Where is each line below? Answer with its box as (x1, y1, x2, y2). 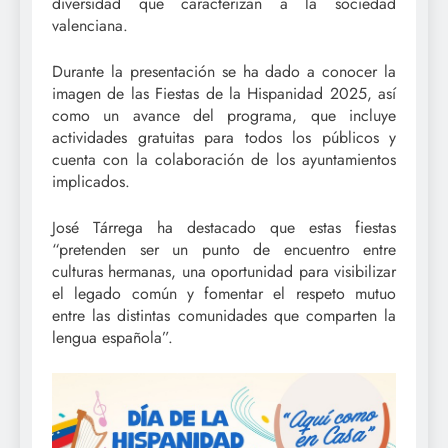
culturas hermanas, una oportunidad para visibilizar (52, 260, 396, 284)
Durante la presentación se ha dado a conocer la (52, 60, 396, 84)
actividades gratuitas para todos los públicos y (52, 126, 396, 150)
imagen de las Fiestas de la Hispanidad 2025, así (52, 82, 396, 106)
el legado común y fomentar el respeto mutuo (52, 282, 396, 306)
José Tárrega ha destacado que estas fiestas (52, 216, 396, 240)
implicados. (52, 170, 130, 194)
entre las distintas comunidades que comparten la (52, 304, 396, 328)
